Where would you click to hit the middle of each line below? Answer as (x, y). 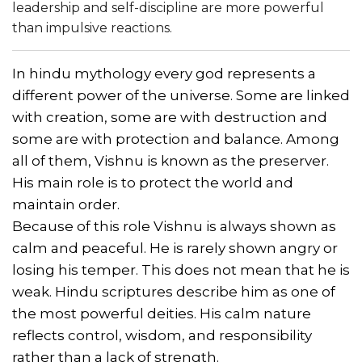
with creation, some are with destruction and (170, 117)
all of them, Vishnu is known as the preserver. (170, 160)
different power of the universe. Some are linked (181, 95)
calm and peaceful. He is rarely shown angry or (175, 248)
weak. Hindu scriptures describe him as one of (174, 291)
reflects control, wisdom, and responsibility (162, 335)
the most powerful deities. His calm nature (162, 313)
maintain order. (66, 204)
